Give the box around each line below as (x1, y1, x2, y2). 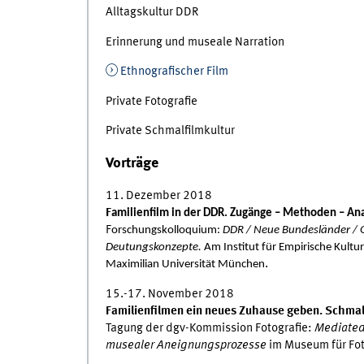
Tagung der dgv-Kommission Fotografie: (105, 321, 314, 335)
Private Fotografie (105, 94, 197, 108)
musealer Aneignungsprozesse (105, 338, 269, 352)
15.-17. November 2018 (105, 287, 234, 301)
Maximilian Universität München (105, 258, 265, 271)
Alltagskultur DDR (105, 6, 198, 19)
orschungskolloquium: (110, 224, 223, 237)
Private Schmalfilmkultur (105, 124, 235, 138)
